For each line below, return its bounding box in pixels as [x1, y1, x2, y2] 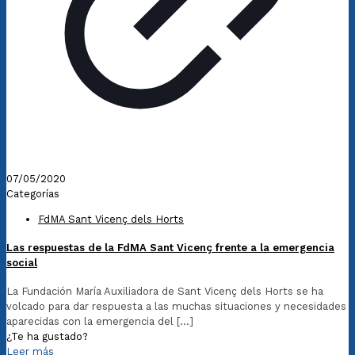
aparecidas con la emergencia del [6, 315, 174, 328]
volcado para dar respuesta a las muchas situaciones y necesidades [6, 300, 346, 313]
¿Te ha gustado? [6, 330, 88, 343]
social [6, 256, 37, 269]
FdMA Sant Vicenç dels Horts [38, 212, 184, 225]
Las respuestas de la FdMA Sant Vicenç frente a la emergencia [6, 241, 334, 254]
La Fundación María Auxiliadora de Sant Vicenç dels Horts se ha [6, 285, 323, 298]
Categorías [6, 187, 59, 200]
